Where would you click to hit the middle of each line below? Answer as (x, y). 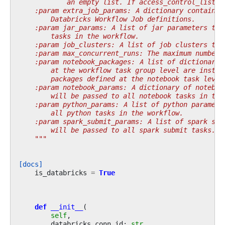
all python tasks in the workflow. (101, 113)
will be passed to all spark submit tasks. (117, 130)
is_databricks (61, 173)
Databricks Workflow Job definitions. (107, 19)
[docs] (31, 164)
